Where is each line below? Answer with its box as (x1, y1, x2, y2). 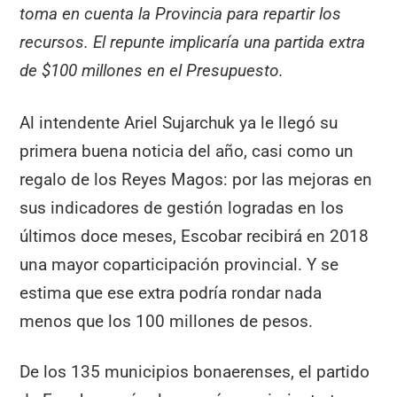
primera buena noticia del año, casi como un (19, 140, 354, 161)
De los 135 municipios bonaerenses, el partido (19, 361, 370, 382)
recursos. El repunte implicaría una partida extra (19, 31, 366, 52)
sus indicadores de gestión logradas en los (19, 197, 345, 218)
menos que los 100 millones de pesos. (19, 310, 314, 331)
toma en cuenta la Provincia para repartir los (19, 3, 342, 24)
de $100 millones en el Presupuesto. (19, 59, 284, 81)
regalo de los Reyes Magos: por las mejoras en (19, 168, 373, 190)
